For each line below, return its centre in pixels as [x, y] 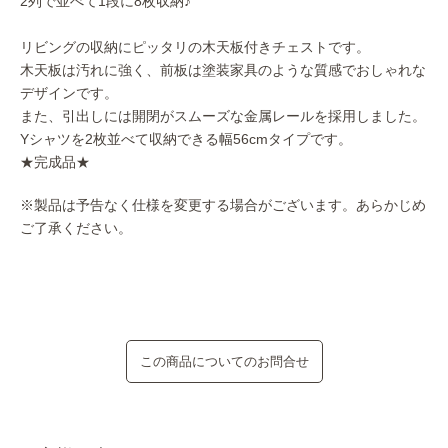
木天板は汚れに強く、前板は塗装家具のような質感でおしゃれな [223, 70]
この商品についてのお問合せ [224, 362]
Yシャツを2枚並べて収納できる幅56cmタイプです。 [186, 139]
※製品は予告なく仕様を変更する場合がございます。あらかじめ [223, 205]
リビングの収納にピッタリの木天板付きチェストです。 [195, 47]
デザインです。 [69, 93]
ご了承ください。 [76, 228]
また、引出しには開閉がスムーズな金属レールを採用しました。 [223, 116]
